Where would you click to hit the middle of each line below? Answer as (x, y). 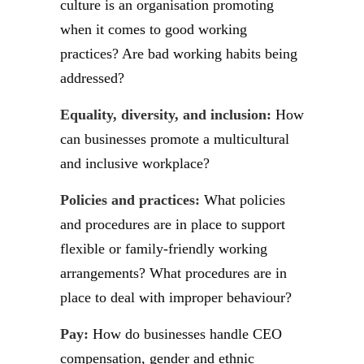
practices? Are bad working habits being (179, 54)
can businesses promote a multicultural (175, 139)
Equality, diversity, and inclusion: (166, 115)
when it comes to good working (154, 29)
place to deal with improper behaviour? (176, 297)
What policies (243, 200)
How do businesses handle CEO (185, 334)
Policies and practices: (130, 200)
